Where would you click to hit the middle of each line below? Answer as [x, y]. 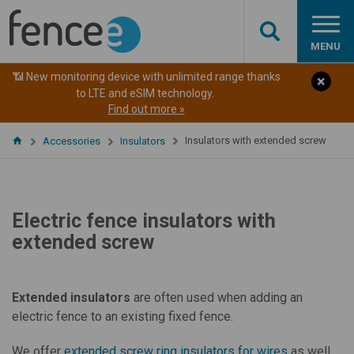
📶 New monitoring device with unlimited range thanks [146, 77]
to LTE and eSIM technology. [146, 93]
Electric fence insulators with [144, 220]
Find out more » [146, 109]
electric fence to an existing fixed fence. [122, 316]
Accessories [72, 141]
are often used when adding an [217, 297]
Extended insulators [71, 297]
